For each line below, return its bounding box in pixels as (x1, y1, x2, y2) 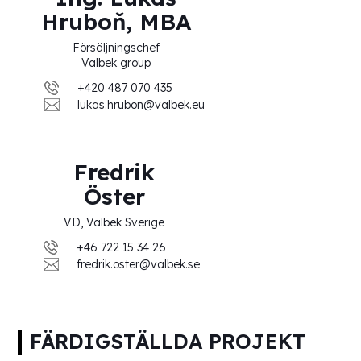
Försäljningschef (73, 40, 160, 56)
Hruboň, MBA (41, 7, 192, 36)
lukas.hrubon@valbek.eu (77, 98, 205, 113)
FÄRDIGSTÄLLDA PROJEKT (30, 329, 306, 355)
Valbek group (81, 56, 151, 71)
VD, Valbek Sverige (64, 215, 165, 230)
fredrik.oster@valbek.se (77, 257, 201, 272)
